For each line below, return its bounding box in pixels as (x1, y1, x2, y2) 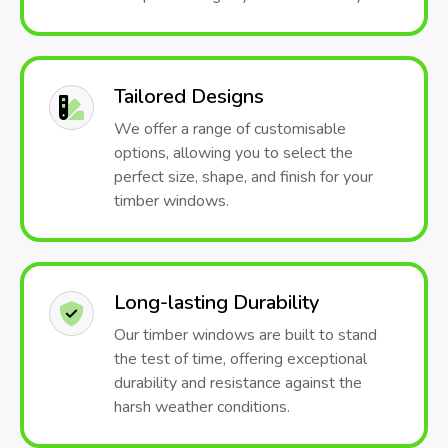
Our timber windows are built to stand (114, 324, 377, 346)
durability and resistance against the (114, 372, 362, 394)
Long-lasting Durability (114, 289, 319, 316)
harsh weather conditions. (114, 396, 290, 418)
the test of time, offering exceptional (114, 348, 367, 370)
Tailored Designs (114, 83, 264, 110)
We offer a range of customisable (114, 118, 346, 140)
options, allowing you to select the (114, 142, 353, 164)
